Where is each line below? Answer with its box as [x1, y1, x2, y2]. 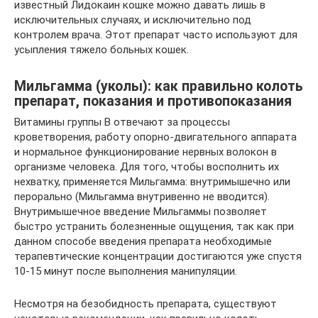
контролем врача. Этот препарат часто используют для [14, 28, 297, 42]
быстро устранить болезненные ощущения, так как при [14, 220, 294, 234]
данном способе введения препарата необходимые [14, 235, 272, 248]
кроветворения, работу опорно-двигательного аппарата [14, 131, 297, 144]
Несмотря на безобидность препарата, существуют [14, 297, 277, 311]
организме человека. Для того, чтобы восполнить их [14, 160, 279, 174]
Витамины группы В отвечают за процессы [14, 116, 230, 129]
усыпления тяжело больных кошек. [14, 43, 189, 57]
